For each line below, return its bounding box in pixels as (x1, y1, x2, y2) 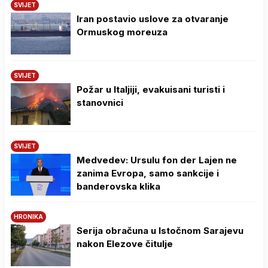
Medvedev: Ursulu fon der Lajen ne (77, 154, 237, 166)
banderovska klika (77, 181, 160, 193)
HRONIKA (14, 213, 43, 221)
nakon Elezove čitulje (77, 238, 173, 250)
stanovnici (77, 97, 123, 109)
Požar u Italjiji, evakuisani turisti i (77, 84, 225, 96)
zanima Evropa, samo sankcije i (77, 167, 219, 179)
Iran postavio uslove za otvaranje (77, 13, 229, 25)
